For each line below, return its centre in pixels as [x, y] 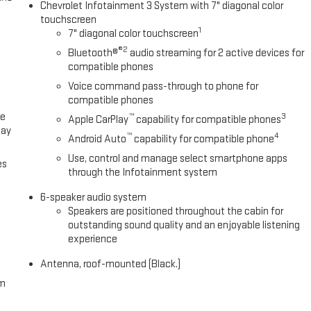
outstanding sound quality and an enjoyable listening [184, 226]
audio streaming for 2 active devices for [216, 53]
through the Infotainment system [143, 173]
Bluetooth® [93, 53]
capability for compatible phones [208, 120]
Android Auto [98, 140]
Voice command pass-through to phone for [163, 87]
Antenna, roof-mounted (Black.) [111, 264]
